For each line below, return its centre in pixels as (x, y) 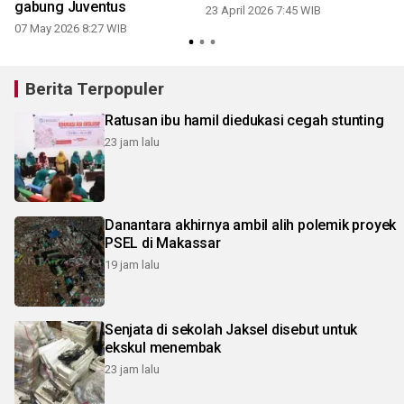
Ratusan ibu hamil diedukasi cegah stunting (244, 120)
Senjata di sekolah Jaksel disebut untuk (231, 330)
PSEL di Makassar (163, 243)
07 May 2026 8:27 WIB (71, 28)
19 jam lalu (132, 265)
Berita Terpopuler (95, 89)
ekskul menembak (163, 348)
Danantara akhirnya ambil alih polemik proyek (251, 225)
